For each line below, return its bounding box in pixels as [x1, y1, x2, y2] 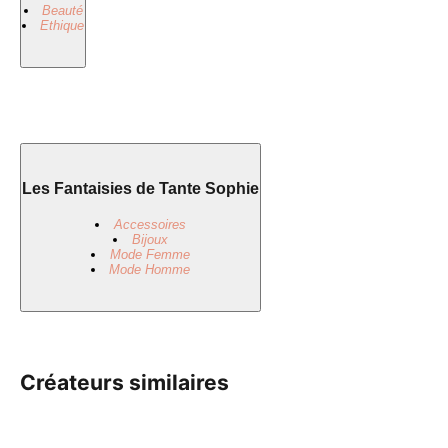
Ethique [40, 17, 85, 33]
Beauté [41, 2, 83, 18]
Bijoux [131, 231, 168, 247]
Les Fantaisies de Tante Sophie [22, 179, 259, 197]
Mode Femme [109, 246, 190, 262]
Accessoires [113, 216, 186, 232]
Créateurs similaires [20, 370, 229, 396]
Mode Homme [109, 261, 191, 277]
